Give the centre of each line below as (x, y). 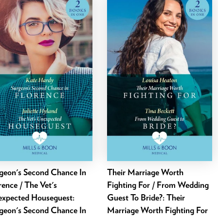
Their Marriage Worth (145, 172)
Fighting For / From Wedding (158, 184)
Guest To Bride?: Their (146, 197)
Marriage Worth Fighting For (158, 210)
